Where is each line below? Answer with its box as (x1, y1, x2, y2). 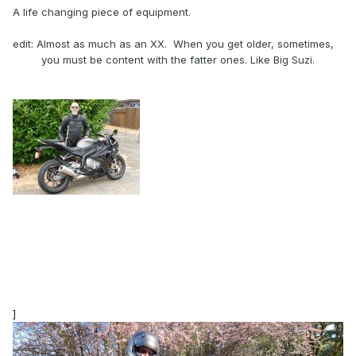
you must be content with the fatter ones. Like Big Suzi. (13, 53, 315, 67)
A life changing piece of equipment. (13, 6, 191, 19)
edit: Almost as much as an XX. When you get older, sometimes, (13, 37, 334, 51)
